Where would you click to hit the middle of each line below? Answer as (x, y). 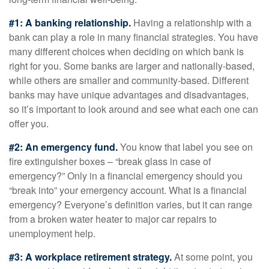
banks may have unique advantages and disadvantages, (129, 95)
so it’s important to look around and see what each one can (134, 109)
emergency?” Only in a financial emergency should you (126, 176)
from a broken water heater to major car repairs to (113, 219)
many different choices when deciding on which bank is (126, 51)
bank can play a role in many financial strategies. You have (134, 37)
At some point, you (212, 257)
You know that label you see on (185, 147)
